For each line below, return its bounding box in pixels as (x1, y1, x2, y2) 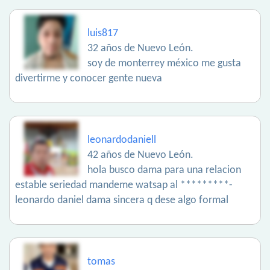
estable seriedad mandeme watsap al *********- (15, 180, 233, 192)
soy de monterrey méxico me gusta (87, 58, 241, 70)
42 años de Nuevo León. (87, 149, 193, 162)
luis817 (87, 28, 118, 40)
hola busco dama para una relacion (87, 165, 241, 177)
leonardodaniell (87, 134, 156, 146)
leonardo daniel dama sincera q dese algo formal (15, 195, 228, 207)
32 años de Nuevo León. (87, 43, 193, 55)
